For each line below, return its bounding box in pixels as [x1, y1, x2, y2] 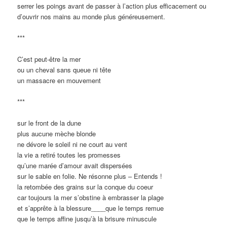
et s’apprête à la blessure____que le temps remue [17, 203, 164, 213]
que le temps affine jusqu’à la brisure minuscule [17, 214, 157, 224]
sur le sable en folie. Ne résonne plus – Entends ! [17, 171, 163, 181]
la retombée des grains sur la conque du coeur [17, 182, 154, 192]
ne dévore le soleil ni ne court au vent [17, 139, 128, 149]
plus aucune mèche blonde [17, 129, 96, 139]
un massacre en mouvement [17, 75, 101, 86]
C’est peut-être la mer [17, 54, 81, 64]
